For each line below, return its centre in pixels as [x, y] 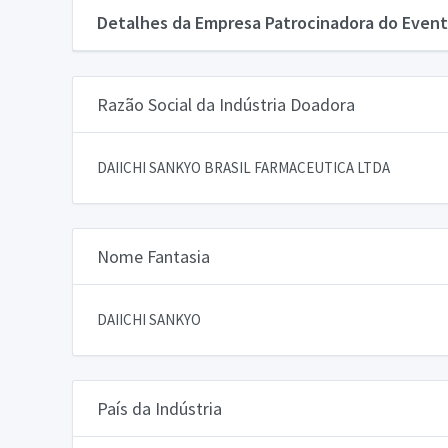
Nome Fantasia [153, 256]
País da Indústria [159, 408]
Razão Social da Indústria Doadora [226, 104]
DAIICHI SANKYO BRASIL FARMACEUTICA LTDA [243, 167]
